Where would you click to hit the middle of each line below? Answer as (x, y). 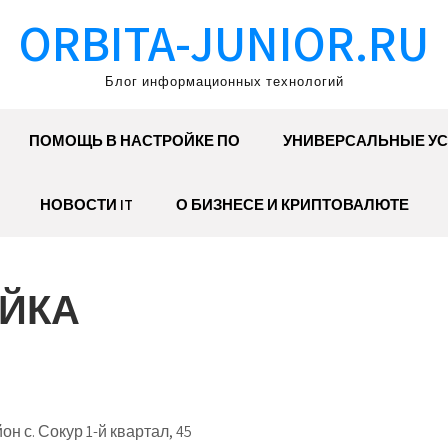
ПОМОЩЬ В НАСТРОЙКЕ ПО (134, 140)
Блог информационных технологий (224, 81)
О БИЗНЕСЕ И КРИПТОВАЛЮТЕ (292, 204)
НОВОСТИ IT (86, 204)
